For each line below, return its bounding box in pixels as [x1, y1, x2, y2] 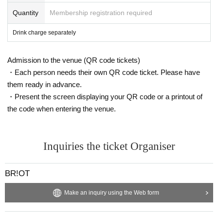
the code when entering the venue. [7, 104, 116, 113]
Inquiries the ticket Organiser [43, 140, 175, 152]
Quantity [13, 8, 38, 17]
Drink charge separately [13, 29, 76, 36]
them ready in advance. [7, 80, 82, 89]
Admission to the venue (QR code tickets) [7, 55, 140, 64]
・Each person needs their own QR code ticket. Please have [7, 68, 200, 76]
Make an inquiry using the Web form [64, 189, 159, 196]
